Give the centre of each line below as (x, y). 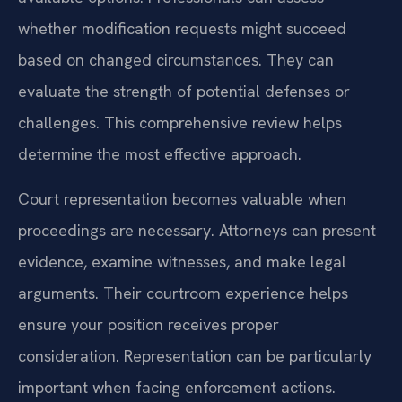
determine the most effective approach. (160, 154)
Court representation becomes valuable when (182, 198)
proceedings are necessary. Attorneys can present (197, 230)
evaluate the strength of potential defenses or (184, 92)
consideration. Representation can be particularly (195, 355)
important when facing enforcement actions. (177, 387)
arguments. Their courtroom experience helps (183, 293)
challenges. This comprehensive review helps (180, 123)
